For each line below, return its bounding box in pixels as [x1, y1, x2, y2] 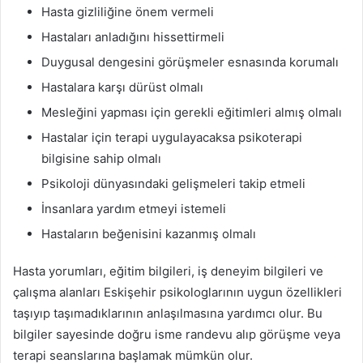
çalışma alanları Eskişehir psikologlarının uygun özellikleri [13, 284, 342, 300]
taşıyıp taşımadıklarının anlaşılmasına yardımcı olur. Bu [13, 305, 322, 321]
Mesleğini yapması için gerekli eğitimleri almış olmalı [41, 104, 342, 120]
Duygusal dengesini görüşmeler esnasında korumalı [41, 53, 339, 70]
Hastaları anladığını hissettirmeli [41, 28, 224, 45]
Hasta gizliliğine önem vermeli [41, 3, 214, 19]
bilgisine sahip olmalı [41, 150, 161, 166]
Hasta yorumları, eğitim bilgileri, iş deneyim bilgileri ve [13, 263, 323, 279]
